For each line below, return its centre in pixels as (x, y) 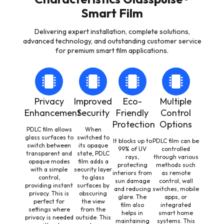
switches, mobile (176, 188)
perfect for (49, 201)
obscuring (93, 193)
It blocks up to (132, 140)
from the (93, 209)
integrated (176, 204)
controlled (176, 148)
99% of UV (132, 148)
